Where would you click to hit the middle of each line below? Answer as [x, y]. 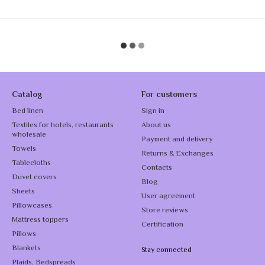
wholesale [29, 135]
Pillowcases [32, 206]
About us [156, 125]
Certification [162, 225]
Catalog [27, 95]
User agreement [168, 196]
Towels [24, 149]
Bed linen [28, 111]
